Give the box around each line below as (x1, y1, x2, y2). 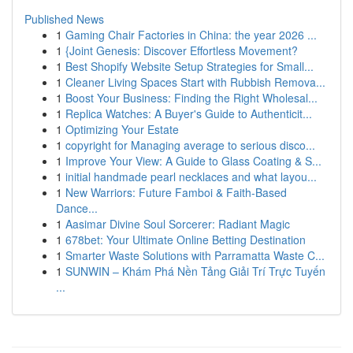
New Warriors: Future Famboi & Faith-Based (65, 184, 287, 200)
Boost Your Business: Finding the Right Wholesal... (65, 90, 318, 106)
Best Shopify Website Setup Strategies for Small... (65, 58, 314, 74)
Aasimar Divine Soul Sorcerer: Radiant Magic (65, 216, 290, 232)
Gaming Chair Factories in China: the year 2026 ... (65, 27, 317, 43)
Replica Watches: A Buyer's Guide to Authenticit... (65, 106, 312, 121)
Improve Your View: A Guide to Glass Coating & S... (65, 153, 321, 169)
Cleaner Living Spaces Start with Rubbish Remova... (65, 74, 325, 90)
